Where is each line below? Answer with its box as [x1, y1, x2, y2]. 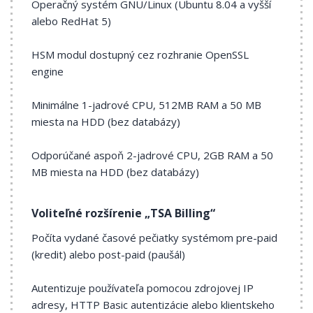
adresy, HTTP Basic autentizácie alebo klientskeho [31, 298, 275, 312]
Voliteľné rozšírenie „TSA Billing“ [31, 205, 215, 221]
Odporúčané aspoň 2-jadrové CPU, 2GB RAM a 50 [31, 148, 273, 162]
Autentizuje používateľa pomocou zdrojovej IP [31, 281, 254, 295]
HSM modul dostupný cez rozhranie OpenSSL [31, 48, 249, 61]
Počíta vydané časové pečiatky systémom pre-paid [31, 231, 277, 245]
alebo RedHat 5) [31, 14, 111, 28]
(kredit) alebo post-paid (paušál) [31, 247, 185, 261]
